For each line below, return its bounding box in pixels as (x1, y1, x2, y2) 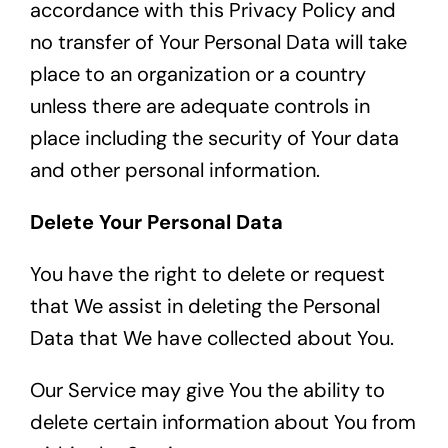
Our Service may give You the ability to (29, 377, 385, 404)
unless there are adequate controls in (29, 93, 370, 120)
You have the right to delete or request (29, 261, 385, 288)
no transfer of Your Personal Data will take (29, 29, 407, 56)
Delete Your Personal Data (29, 209, 283, 236)
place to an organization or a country (29, 61, 366, 88)
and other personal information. (29, 157, 320, 184)
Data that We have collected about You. (29, 325, 394, 352)
